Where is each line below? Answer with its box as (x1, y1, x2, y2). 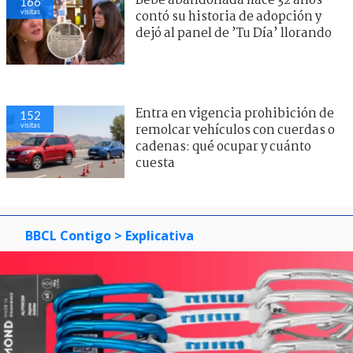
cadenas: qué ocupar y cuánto (136, 136, 311, 157)
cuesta (136, 153, 175, 173)
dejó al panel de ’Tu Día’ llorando (136, 23, 332, 43)
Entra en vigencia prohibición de (136, 103, 334, 124)
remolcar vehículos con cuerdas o (136, 120, 335, 140)
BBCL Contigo (25, 226, 111, 244)
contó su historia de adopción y (136, 6, 321, 27)
